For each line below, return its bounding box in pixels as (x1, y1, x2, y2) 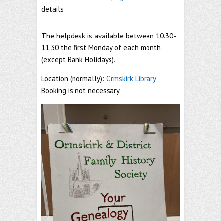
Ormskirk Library (106, 74, 156, 83)
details (41, 4, 64, 14)
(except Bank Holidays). (41, 55, 115, 64)
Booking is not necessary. (41, 86, 121, 95)
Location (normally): (41, 74, 106, 83)
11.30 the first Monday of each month (41, 43, 161, 52)
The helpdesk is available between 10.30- (41, 31, 176, 40)
